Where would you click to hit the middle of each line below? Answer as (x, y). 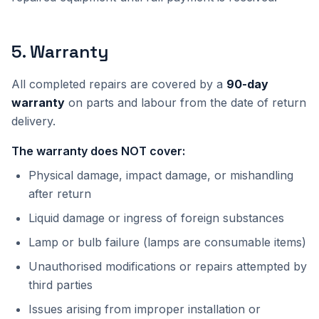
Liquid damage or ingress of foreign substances (156, 218)
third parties (61, 285)
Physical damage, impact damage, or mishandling (161, 175)
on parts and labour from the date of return (185, 103)
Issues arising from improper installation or (145, 309)
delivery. (33, 121)
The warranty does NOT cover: (98, 151)
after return (60, 194)
